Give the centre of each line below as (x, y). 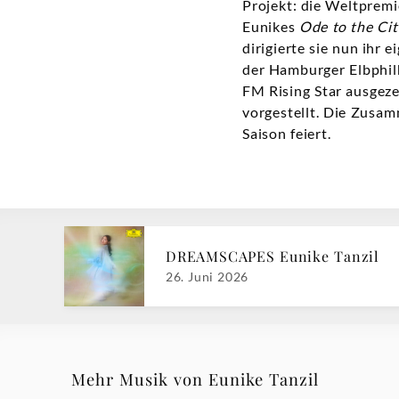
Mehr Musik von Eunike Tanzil (195, 379)
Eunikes (271, 27)
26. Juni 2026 (207, 277)
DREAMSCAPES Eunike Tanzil (273, 256)
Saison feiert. (287, 134)
